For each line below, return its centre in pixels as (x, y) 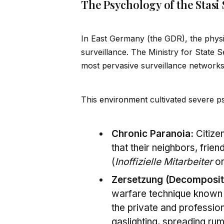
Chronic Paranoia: (152, 134)
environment (123, 100)
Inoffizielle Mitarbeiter (164, 162)
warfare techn (142, 194)
